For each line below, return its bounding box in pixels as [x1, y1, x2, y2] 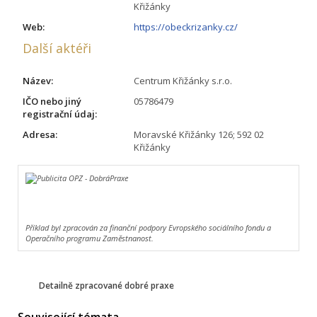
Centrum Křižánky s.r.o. [134, 74, 232, 87]
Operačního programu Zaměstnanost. [25, 232, 154, 243]
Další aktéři [23, 39, 91, 57]
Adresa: [23, 127, 57, 141]
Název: [23, 74, 53, 87]
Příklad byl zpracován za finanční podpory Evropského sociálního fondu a [25, 221, 271, 233]
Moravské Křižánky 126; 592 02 [134, 127, 264, 141]
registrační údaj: [23, 107, 97, 120]
